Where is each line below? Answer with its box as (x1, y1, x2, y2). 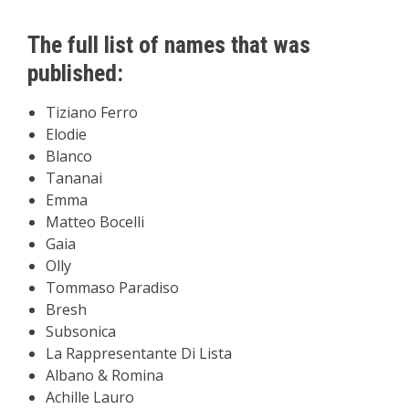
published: (27, 59, 123, 87)
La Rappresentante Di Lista (46, 343, 232, 363)
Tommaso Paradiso (46, 278, 179, 298)
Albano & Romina (46, 365, 163, 385)
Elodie (46, 124, 87, 144)
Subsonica (46, 321, 116, 341)
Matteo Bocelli (46, 212, 144, 232)
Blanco (46, 146, 92, 166)
